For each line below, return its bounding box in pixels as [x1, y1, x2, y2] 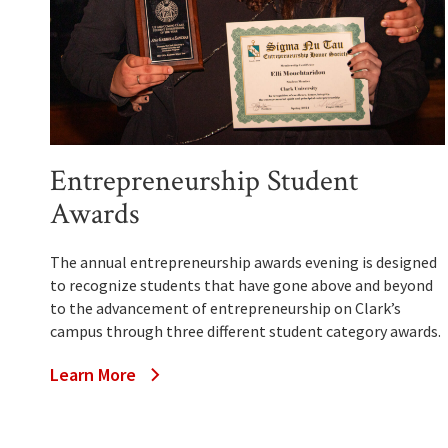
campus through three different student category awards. [50, 321, 441, 342]
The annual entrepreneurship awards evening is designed [50, 252, 437, 273]
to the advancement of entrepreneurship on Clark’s [50, 298, 401, 319]
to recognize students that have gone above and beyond [50, 275, 433, 296]
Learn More [50, 363, 136, 387]
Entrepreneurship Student [50, 162, 358, 202]
